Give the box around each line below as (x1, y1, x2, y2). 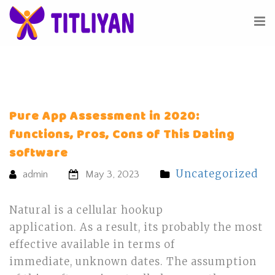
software (9, 144, 68, 163)
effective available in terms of (9, 238, 175, 251)
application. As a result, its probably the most (9, 221, 263, 234)
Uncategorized (176, 168, 258, 180)
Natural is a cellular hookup (9, 204, 163, 217)
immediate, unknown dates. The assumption (9, 255, 257, 268)
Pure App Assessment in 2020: (9, 107, 199, 126)
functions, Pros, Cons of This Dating (9, 125, 234, 145)
